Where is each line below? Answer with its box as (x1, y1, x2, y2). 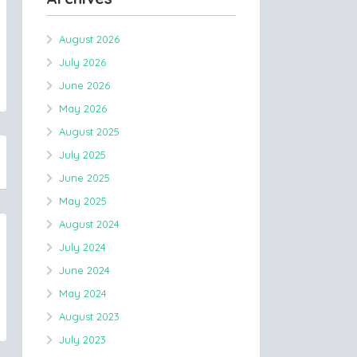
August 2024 (59, 218, 120, 230)
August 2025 (59, 125, 120, 138)
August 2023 (59, 310, 120, 323)
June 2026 (59, 79, 110, 92)
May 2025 (59, 194, 107, 207)
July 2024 (59, 241, 106, 253)
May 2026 (59, 102, 107, 115)
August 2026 (59, 33, 120, 45)
